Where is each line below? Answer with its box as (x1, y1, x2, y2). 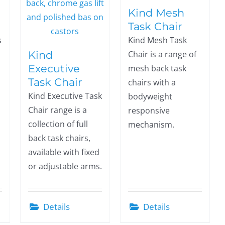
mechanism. (128, 119, 174, 130)
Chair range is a (28, 104, 87, 116)
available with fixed (28, 147, 99, 158)
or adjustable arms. (28, 161, 102, 172)
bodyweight (128, 91, 172, 102)
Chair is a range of (128, 49, 196, 60)
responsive (128, 105, 170, 116)
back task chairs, (28, 133, 90, 144)
